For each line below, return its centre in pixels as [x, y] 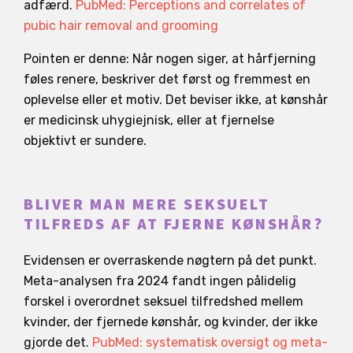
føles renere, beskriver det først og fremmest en [167, 79]
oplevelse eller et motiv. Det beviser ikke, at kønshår [176, 99]
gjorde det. [58, 342]
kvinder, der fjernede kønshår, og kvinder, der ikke [171, 321]
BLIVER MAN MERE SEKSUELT [147, 204]
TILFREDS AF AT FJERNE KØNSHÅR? [173, 224]
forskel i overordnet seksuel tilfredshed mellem [163, 301]
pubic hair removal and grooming [121, 25]
